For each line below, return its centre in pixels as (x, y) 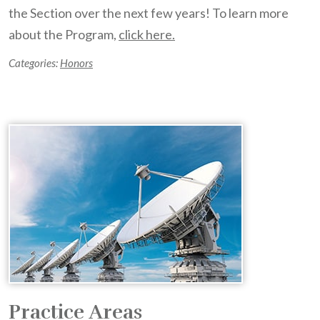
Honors (76, 63)
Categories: (34, 63)
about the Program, (64, 34)
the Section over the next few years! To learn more (149, 13)
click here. (147, 34)
